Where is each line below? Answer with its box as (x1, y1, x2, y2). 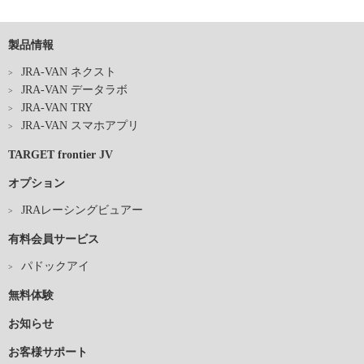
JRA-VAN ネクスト (21, 66, 116, 79)
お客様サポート (8, 346, 88, 359)
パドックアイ (21, 260, 89, 273)
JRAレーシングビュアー (21, 204, 143, 217)
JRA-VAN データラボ (21, 84, 128, 97)
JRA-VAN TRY (21, 102, 93, 115)
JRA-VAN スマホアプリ (21, 119, 139, 132)
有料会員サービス (8, 233, 99, 246)
